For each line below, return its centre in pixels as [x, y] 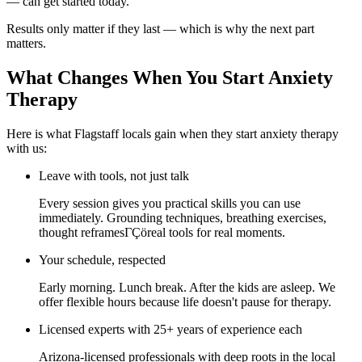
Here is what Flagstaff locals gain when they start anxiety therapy [173, 133]
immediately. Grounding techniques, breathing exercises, [183, 217]
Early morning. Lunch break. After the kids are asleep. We [187, 287]
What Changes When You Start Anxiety [170, 77]
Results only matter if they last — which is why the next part [160, 28]
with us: [27, 148]
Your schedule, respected [102, 259]
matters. [26, 43]
